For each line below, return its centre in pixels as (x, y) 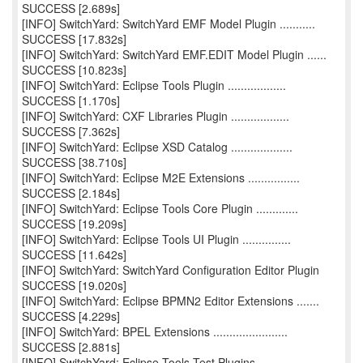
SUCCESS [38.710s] (74, 162)
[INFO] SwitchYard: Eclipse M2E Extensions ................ (161, 177)
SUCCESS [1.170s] (71, 100)
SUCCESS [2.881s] (71, 347)
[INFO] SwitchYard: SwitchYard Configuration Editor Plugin (171, 270)
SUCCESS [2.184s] (71, 193)
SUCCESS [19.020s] (74, 285)
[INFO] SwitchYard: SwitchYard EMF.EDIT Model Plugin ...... (174, 54)
